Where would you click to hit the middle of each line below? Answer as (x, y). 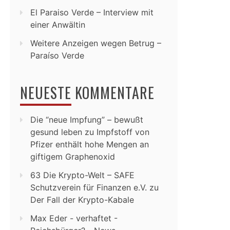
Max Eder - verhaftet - (74, 218)
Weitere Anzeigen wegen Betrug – (96, 43)
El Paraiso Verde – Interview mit (92, 12)
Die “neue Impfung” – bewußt (87, 120)
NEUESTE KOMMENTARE (87, 93)
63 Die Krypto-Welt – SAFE (82, 175)
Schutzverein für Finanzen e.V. (89, 187)
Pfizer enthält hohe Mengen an (90, 144)
